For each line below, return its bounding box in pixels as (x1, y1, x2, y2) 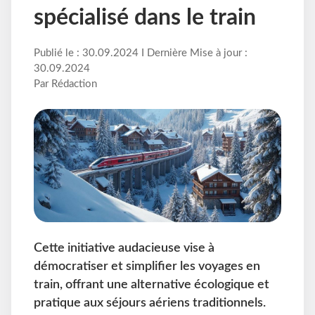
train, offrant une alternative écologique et (34, 278, 269, 291)
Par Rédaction (34, 79, 97, 90)
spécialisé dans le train (34, 6, 256, 30)
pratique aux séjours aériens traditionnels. (34, 297, 266, 309)
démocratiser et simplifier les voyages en (34, 260, 260, 273)
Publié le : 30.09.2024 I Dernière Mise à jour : (34, 48, 247, 59)
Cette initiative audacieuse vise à (34, 242, 214, 255)
